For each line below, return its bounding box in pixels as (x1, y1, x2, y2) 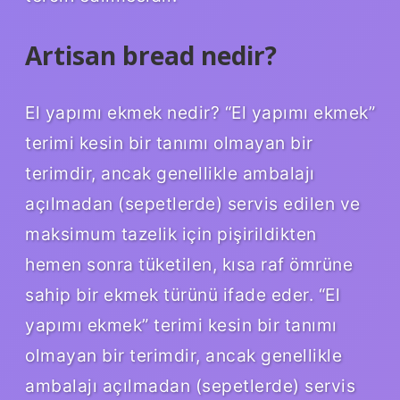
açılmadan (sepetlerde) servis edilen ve (25, 193, 361, 215)
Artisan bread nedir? (25, 38, 277, 73)
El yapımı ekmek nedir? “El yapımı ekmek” (25, 102, 375, 124)
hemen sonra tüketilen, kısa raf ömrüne (25, 254, 353, 276)
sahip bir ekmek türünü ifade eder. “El (25, 284, 340, 306)
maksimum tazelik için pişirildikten (25, 223, 317, 246)
